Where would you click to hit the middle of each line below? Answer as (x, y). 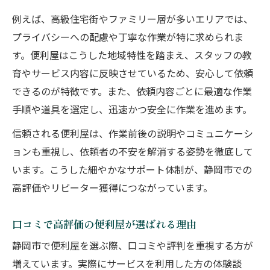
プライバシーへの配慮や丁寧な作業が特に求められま (128, 38)
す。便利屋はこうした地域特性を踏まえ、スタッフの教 (132, 56)
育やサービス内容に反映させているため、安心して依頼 (133, 74)
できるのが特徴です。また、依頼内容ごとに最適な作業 (132, 93)
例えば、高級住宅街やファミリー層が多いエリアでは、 (133, 20)
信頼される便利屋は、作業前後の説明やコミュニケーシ (133, 135)
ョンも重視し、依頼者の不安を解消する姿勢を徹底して (133, 153)
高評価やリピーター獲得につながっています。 (112, 189)
